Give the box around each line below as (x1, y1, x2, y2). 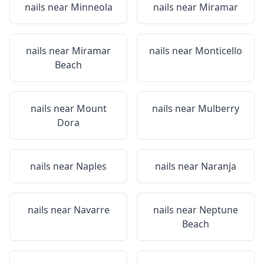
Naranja (201, 160, 236, 173)
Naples (76, 160, 107, 173)
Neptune (199, 203, 238, 216)
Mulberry (198, 102, 239, 115)
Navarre (73, 203, 110, 216)
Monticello (195, 44, 242, 57)
